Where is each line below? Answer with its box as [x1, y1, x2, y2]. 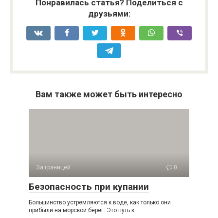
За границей [36, 164, 71, 171]
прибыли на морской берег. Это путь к [29, 207, 134, 214]
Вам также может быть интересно [36, 89, 182, 99]
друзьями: [88, 9, 130, 18]
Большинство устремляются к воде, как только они [29, 199, 171, 206]
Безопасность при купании [29, 181, 149, 192]
